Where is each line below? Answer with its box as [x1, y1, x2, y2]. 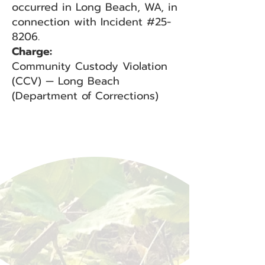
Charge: [12, 43, 52, 60]
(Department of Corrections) [12, 88, 159, 104]
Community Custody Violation [12, 58, 167, 75]
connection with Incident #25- [12, 14, 171, 30]
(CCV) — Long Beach [12, 73, 119, 89]
